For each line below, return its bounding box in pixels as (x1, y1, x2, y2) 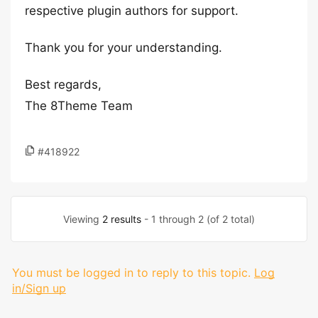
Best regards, (25, 77, 102, 92)
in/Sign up (12, 281, 66, 295)
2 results (102, 213, 141, 225)
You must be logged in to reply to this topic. (12, 265, 251, 280)
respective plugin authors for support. (25, 4, 238, 18)
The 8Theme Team (25, 99, 133, 113)
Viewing (63, 213, 102, 225)
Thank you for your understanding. (25, 40, 222, 55)
